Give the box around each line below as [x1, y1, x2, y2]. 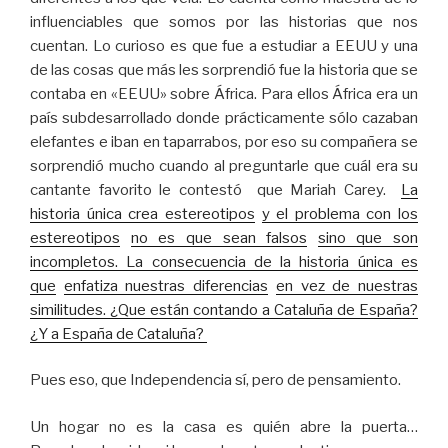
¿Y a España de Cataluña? [30, 324, 207, 343]
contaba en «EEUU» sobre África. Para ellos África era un [30, 84, 418, 103]
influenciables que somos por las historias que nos [30, 12, 418, 31]
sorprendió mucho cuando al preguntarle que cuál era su [30, 156, 418, 175]
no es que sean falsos [130, 228, 308, 247]
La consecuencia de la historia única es [126, 252, 419, 271]
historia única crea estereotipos [30, 204, 255, 223]
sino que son [317, 228, 418, 247]
